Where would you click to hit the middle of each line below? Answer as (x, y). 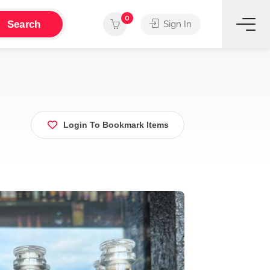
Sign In (176, 24)
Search (24, 24)
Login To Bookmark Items (116, 125)
